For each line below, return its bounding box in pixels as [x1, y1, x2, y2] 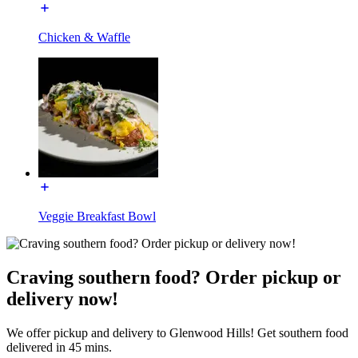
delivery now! [6, 288, 118, 309]
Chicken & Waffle [38, 30, 130, 44]
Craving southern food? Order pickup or [6, 266, 341, 288]
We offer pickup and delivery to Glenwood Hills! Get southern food [6, 325, 348, 340]
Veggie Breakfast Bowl [38, 209, 156, 223]
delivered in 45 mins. [6, 340, 112, 354]
